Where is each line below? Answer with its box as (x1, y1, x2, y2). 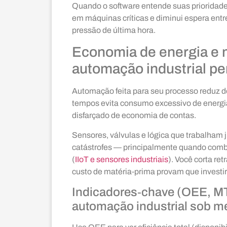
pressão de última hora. (72, 25, 156, 34)
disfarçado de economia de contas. (72, 111, 196, 120)
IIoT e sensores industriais (75, 155, 168, 164)
